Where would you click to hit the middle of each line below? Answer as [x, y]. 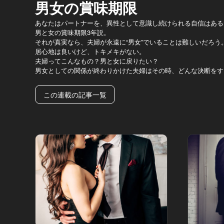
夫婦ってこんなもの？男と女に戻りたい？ [97, 60]
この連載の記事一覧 [75, 94]
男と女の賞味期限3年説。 [72, 32]
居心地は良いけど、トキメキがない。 [90, 51]
